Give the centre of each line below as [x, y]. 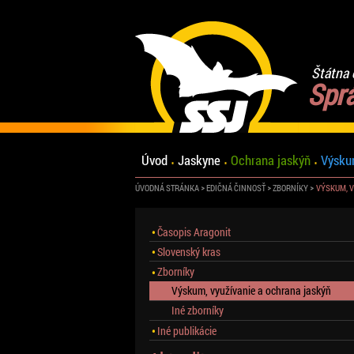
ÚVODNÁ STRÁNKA [167, 188]
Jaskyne [199, 160]
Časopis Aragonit [194, 232]
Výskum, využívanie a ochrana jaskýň [252, 291]
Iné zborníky [198, 311]
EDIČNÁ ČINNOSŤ [235, 188]
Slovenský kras [189, 251]
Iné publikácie [187, 330]
